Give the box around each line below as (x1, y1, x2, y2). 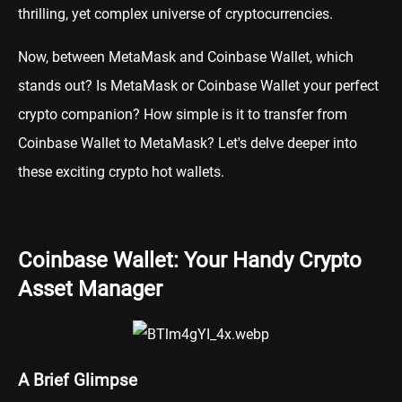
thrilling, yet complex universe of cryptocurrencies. (18, 4, 333, 22)
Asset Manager (18, 275, 162, 301)
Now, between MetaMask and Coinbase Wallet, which (18, 48, 354, 66)
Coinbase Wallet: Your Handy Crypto (18, 247, 362, 273)
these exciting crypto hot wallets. (18, 162, 224, 180)
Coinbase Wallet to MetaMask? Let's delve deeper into (18, 134, 357, 152)
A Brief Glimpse (18, 371, 137, 391)
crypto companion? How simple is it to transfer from (18, 105, 347, 123)
